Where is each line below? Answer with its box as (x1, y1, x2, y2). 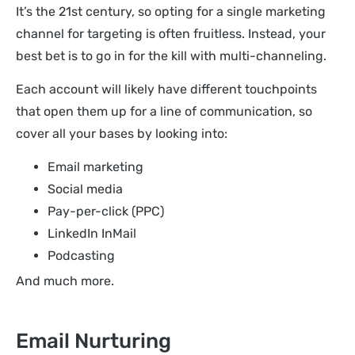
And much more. (16, 273, 114, 289)
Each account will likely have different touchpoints (16, 81, 317, 97)
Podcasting (48, 248, 115, 264)
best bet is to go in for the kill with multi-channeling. (16, 48, 326, 63)
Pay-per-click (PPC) (48, 204, 164, 219)
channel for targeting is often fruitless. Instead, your (16, 25, 326, 41)
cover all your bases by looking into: (16, 125, 227, 141)
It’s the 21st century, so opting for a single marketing (16, 3, 326, 19)
